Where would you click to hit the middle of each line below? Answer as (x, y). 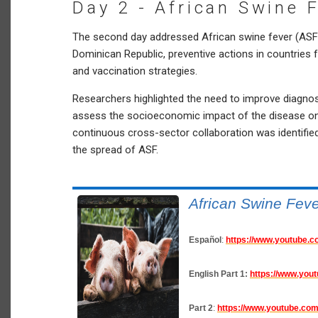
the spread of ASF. (115, 149)
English (205, 274)
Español (205, 240)
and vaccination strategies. (136, 71)
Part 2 (201, 308)
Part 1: (234, 274)
